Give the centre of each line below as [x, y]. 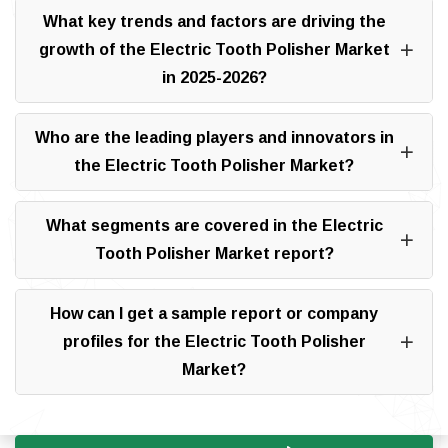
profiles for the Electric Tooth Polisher [214, 341]
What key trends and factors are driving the [214, 21]
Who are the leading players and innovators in [214, 137]
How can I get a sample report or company [214, 313]
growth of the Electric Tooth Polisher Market [214, 49]
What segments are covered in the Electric [214, 225]
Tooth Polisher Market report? [214, 253]
